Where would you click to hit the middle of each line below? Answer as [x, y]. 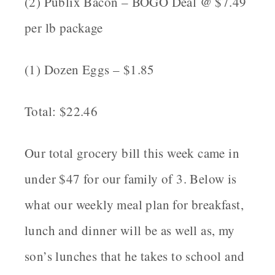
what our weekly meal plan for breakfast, [134, 205]
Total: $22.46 [61, 111]
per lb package [64, 28]
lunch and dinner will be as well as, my [130, 230]
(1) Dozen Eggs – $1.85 [90, 70]
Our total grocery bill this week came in [132, 153]
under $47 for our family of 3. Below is [131, 179]
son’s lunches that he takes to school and [135, 256]
